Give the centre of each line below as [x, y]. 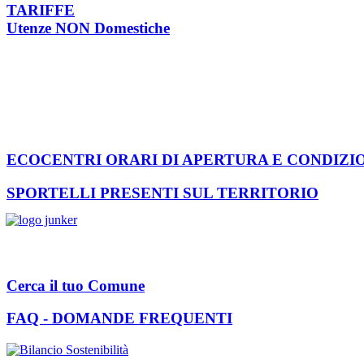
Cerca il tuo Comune [76, 285]
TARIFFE [41, 10]
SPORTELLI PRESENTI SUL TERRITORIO [162, 193]
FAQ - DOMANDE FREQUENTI [119, 318]
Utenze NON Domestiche [88, 28]
